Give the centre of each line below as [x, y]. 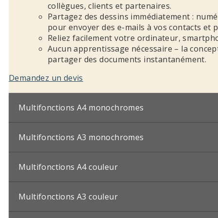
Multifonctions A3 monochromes [81, 137]
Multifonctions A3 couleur [68, 196]
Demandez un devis [46, 78]
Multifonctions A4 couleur [68, 167]
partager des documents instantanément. [127, 59]
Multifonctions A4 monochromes [81, 107]
